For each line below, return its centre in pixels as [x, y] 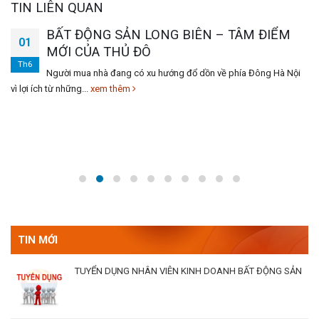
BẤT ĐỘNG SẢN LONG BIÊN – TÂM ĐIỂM [168, 35]
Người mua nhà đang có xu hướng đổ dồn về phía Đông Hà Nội [173, 73]
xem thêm [111, 89]
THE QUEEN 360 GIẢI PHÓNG [133, 276]
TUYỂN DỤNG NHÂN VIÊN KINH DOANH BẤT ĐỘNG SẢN [188, 211]
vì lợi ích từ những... [51, 89]
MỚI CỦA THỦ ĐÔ [99, 52]
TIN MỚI [38, 180]
